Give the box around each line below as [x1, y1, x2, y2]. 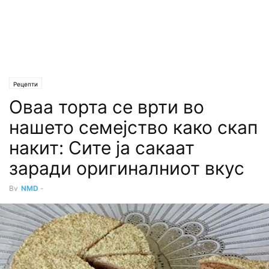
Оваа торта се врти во [9, 96, 204, 118]
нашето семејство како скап [9, 116, 258, 138]
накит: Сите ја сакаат [9, 137, 195, 159]
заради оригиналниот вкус [9, 157, 244, 179]
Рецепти [13, 80, 38, 88]
